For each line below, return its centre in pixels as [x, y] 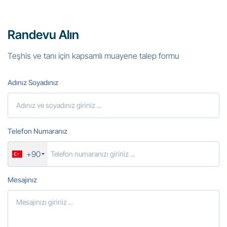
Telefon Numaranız [37, 131]
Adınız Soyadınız [33, 82]
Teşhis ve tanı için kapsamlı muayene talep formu [93, 55]
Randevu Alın [43, 34]
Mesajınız [22, 179]
